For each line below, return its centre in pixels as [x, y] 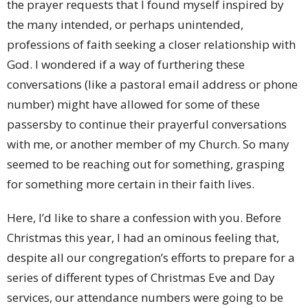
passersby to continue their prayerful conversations [147, 124]
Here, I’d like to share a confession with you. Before [144, 218]
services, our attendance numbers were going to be [145, 298]
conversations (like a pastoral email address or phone [152, 85]
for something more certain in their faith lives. [132, 184]
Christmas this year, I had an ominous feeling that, [143, 238]
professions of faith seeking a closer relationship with [151, 45]
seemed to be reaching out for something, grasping [146, 164]
